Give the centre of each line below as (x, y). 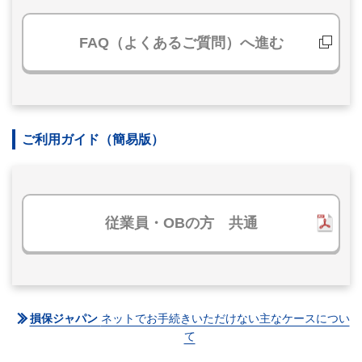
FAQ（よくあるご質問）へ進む (181, 42)
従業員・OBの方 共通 (181, 223)
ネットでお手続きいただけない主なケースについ (225, 319)
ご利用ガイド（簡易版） (93, 139)
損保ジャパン (65, 319)
